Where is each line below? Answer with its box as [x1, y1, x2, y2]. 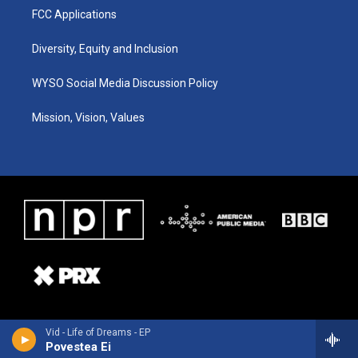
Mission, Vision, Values [32, 110, 145, 124]
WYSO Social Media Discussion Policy [32, 76, 218, 89]
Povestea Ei [46, 340, 111, 354]
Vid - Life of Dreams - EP [46, 327, 150, 338]
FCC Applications [32, 7, 117, 21]
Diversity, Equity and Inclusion [32, 42, 178, 55]
